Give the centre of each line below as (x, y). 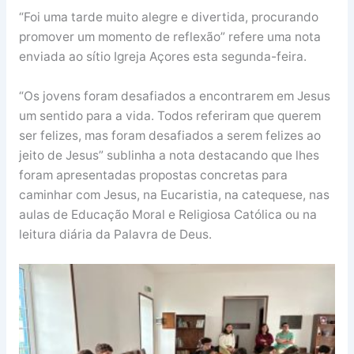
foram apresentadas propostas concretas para (153, 175)
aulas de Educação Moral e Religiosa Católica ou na (168, 215)
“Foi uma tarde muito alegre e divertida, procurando (168, 17)
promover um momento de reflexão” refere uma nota (169, 37)
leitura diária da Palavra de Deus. (115, 235)
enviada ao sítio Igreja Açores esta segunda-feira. (162, 57)
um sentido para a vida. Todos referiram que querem (169, 116)
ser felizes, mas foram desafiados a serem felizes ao (169, 136)
